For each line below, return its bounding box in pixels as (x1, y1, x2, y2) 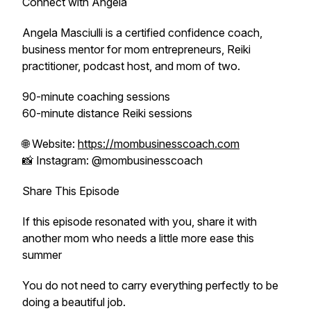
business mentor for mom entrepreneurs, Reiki (22, 42, 251, 56)
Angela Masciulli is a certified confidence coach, (22, 26, 262, 40)
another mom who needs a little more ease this (22, 231, 254, 245)
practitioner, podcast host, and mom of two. (22, 59, 240, 73)
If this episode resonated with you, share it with (22, 215, 257, 228)
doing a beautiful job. (22, 295, 126, 309)
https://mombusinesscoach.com (78, 137, 239, 151)
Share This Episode (22, 184, 119, 198)
